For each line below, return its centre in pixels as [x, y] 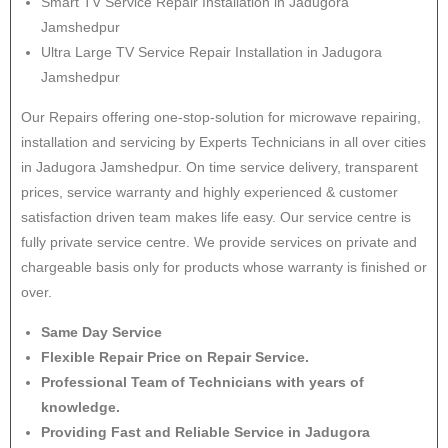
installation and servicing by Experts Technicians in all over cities [223, 142]
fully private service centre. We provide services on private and [219, 242]
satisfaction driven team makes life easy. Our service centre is [216, 217]
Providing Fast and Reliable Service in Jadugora [205, 432]
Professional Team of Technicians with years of [202, 382]
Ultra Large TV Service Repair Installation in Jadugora [211, 52]
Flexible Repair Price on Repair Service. [175, 357]
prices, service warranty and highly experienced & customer [209, 192]
